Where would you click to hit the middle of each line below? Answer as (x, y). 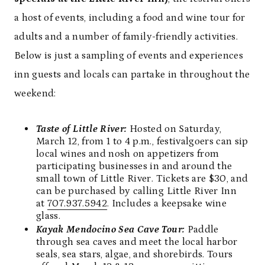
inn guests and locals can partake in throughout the (132, 75)
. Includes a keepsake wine (167, 203)
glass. (49, 216)
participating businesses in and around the (134, 166)
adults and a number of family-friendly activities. (126, 37)
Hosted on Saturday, (174, 129)
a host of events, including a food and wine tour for (130, 18)
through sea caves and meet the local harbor (137, 242)
